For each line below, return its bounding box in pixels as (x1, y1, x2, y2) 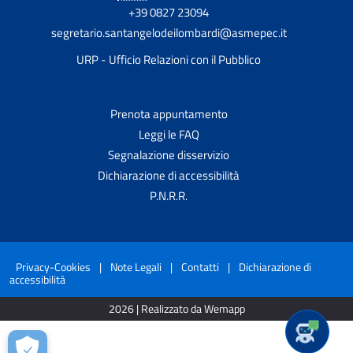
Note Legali (110, 258, 162, 275)
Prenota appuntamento (110, 104, 228, 123)
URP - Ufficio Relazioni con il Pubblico (76, 50, 261, 69)
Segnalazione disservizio (108, 145, 229, 164)
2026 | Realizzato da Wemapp (108, 299, 245, 317)
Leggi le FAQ (138, 124, 199, 143)
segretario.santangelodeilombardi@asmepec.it (50, 23, 287, 42)
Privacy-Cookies (16, 258, 91, 275)
